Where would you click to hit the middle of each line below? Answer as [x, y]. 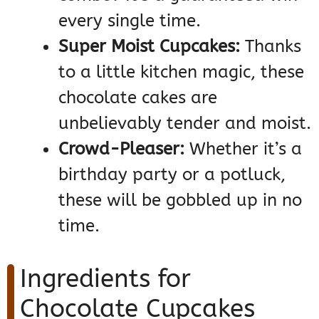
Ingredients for [105, 278]
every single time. [130, 20]
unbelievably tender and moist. [185, 123]
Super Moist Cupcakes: [149, 46]
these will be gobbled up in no [180, 200]
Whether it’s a [243, 148]
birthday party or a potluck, [172, 174]
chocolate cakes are [138, 97]
